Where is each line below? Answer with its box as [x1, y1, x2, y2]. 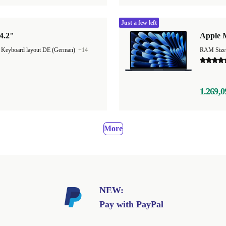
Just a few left [121, 19, 157, 26]
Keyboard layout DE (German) [1, 46, 77, 53]
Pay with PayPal [99, 199, 163, 209]
